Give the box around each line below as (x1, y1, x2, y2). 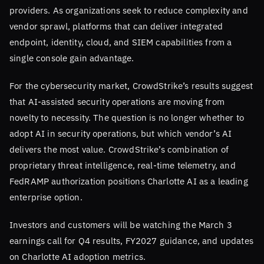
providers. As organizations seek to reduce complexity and (9, 4, 248, 16)
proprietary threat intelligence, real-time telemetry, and (9, 159, 236, 171)
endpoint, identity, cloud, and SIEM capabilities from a (9, 35, 232, 48)
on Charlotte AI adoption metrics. (9, 250, 146, 262)
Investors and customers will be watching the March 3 (9, 218, 232, 230)
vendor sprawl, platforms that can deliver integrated (9, 19, 223, 32)
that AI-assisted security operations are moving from (9, 95, 225, 107)
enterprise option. (9, 190, 82, 203)
